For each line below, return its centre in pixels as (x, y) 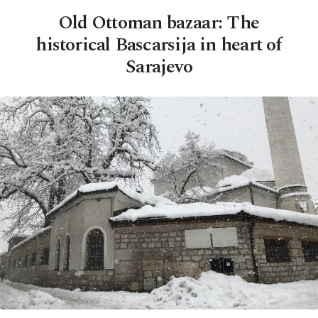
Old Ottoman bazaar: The (159, 23)
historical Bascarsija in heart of (159, 45)
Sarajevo (159, 67)
